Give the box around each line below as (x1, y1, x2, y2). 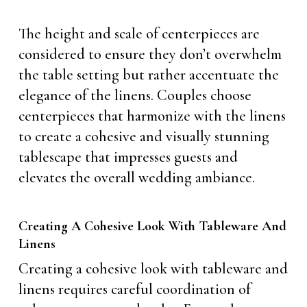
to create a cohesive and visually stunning (18, 127, 269, 145)
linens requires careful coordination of (18, 280, 251, 298)
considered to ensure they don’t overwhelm (18, 45, 282, 63)
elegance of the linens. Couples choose (18, 86, 251, 104)
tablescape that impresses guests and (18, 148, 238, 166)
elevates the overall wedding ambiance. (18, 169, 255, 186)
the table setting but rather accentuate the (18, 66, 279, 84)
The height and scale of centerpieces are (18, 25, 260, 42)
